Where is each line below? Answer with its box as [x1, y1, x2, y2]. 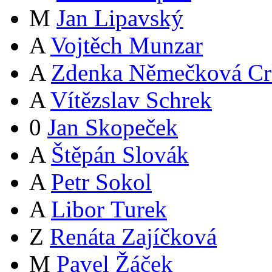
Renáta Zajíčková [50, 223, 217, 250]
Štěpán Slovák [51, 141, 189, 168]
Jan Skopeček [47, 114, 178, 141]
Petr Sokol [51, 169, 152, 195]
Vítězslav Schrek [50, 87, 212, 114]
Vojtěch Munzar [50, 32, 203, 59]
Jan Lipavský [56, 5, 183, 32]
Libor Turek [51, 196, 167, 223]
